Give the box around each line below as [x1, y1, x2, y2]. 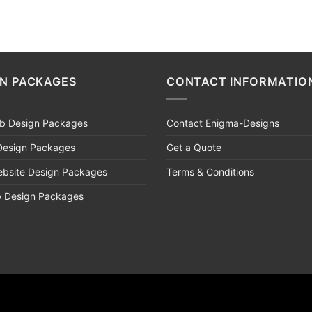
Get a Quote [166, 141, 221, 153]
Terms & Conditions [166, 165, 254, 178]
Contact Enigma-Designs [166, 116, 279, 129]
